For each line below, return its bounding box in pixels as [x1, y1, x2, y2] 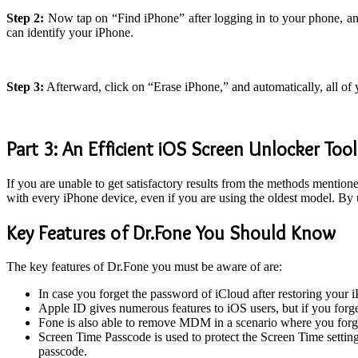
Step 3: [6, 79, 44, 93]
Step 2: [6, 10, 45, 25]
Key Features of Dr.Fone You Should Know [6, 221, 336, 245]
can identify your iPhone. [6, 25, 133, 39]
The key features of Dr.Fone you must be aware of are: [6, 260, 282, 274]
